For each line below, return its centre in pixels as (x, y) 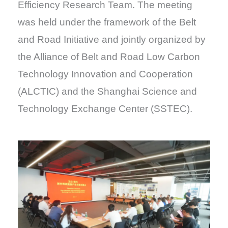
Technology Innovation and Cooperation (105, 74)
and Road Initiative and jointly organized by (111, 39)
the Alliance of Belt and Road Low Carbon (109, 56)
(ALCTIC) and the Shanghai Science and (107, 91)
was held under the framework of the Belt (107, 22)
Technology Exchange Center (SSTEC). (105, 108)
